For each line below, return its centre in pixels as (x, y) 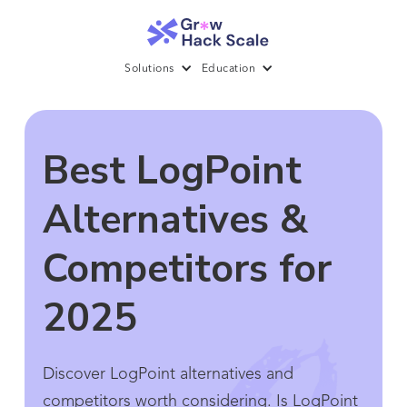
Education (228, 69)
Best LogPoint (172, 171)
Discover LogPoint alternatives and (168, 375)
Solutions (149, 69)
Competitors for (187, 269)
